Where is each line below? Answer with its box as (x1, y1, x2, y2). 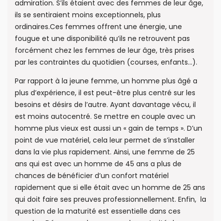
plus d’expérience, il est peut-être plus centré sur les (15, 88, 195, 98)
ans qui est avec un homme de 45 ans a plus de (15, 159, 182, 169)
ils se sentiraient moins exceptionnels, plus (15, 9, 161, 20)
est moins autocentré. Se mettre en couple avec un (15, 111, 195, 122)
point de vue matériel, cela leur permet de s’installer (15, 135, 195, 146)
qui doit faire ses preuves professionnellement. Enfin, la (15, 194, 206, 205)
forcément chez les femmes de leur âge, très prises (15, 45, 194, 55)
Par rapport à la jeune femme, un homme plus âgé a (15, 76, 197, 86)
